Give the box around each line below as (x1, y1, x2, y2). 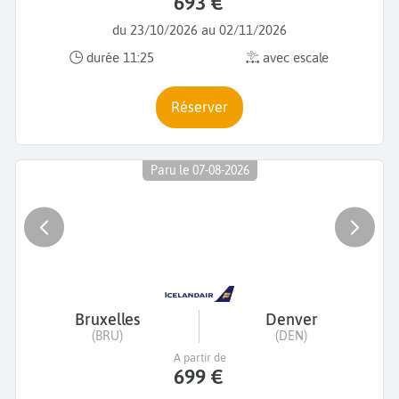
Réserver (180, 98, 228, 115)
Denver (265, 309, 318, 329)
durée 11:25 (83, 50, 154, 66)
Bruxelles (75, 309, 140, 329)
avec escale (259, 50, 329, 66)
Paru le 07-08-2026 (150, 163, 249, 178)
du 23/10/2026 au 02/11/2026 (112, 21, 287, 37)
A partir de (173, 350, 226, 364)
